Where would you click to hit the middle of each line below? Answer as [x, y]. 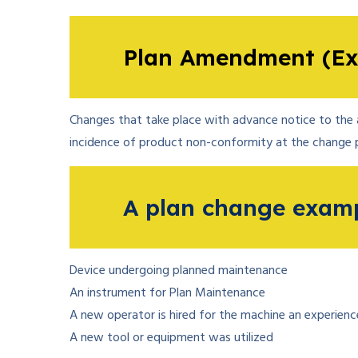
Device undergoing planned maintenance [179, 271]
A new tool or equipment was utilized [171, 338]
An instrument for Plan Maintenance [167, 293]
